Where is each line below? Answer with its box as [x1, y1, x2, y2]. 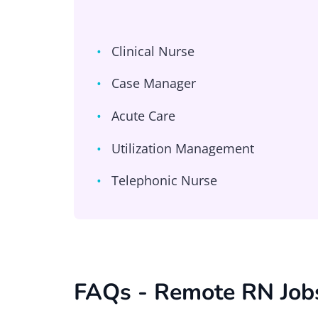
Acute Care [111, 106, 176, 124]
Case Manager [111, 75, 197, 92]
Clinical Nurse [111, 42, 195, 60]
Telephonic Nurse [111, 172, 218, 190]
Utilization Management [111, 139, 255, 157]
